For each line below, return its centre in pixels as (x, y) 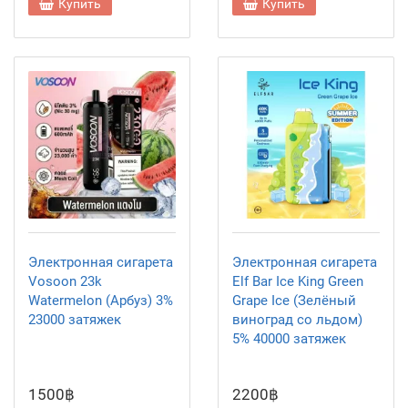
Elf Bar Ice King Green (298, 281)
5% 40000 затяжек (289, 339)
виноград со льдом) (297, 320)
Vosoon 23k (65, 281)
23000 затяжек (75, 320)
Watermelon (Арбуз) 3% (101, 301)
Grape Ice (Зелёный (294, 301)
